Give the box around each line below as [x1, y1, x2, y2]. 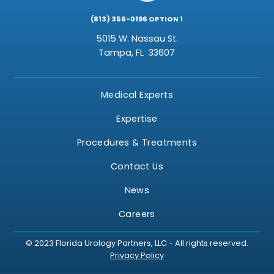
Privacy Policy [110, 250, 164, 261]
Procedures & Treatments [76, 136, 198, 149]
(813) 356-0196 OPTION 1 [91, 14, 183, 24]
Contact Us [111, 160, 163, 172]
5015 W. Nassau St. [95, 32, 178, 45]
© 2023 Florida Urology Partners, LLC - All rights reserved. [26, 238, 248, 248]
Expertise [116, 113, 158, 125]
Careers [119, 208, 155, 220]
